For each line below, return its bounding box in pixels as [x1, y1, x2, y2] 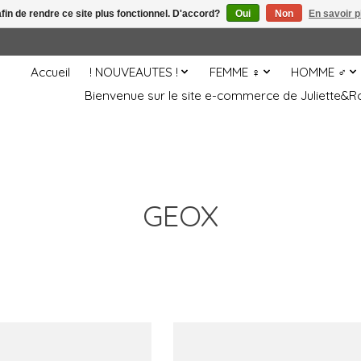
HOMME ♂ [291, 64, 346, 80]
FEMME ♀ [209, 64, 260, 80]
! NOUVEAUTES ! [89, 64, 179, 80]
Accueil [31, 64, 70, 80]
